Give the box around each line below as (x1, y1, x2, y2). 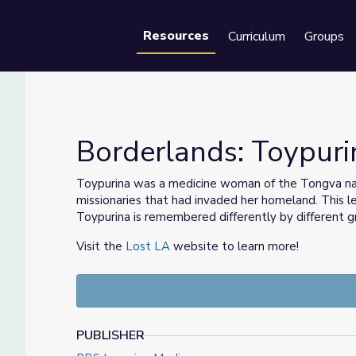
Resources (143, 27, 209, 44)
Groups (304, 28, 344, 45)
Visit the (76, 238, 126, 254)
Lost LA (126, 238, 170, 254)
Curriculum (228, 28, 285, 45)
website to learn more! (170, 238, 299, 254)
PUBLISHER (76, 327, 145, 344)
